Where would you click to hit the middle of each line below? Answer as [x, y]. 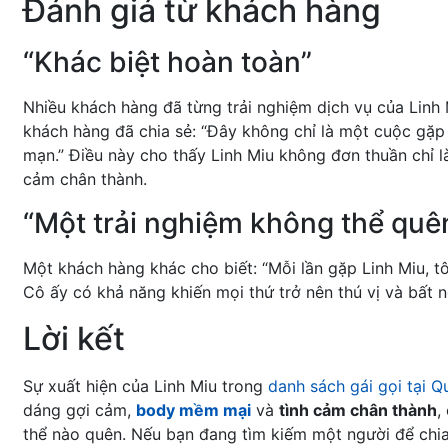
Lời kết [74, 339]
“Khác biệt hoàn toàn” [167, 62]
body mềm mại [193, 410]
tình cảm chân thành [358, 410]
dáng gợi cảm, [79, 410]
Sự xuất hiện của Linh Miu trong [145, 386]
